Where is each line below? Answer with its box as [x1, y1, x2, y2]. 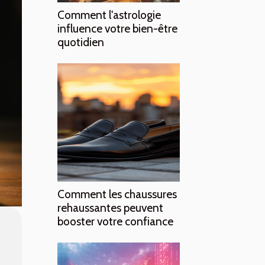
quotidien [57, 35, 104, 49]
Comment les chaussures [57, 187, 177, 201]
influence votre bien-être [57, 21, 177, 35]
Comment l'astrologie [57, 8, 161, 22]
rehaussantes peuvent [57, 201, 163, 215]
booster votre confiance [57, 214, 173, 228]
